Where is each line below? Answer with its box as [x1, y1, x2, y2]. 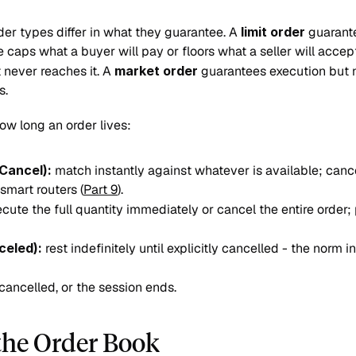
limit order [241, 24, 305, 40]
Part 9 [83, 181, 118, 198]
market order [114, 63, 198, 79]
